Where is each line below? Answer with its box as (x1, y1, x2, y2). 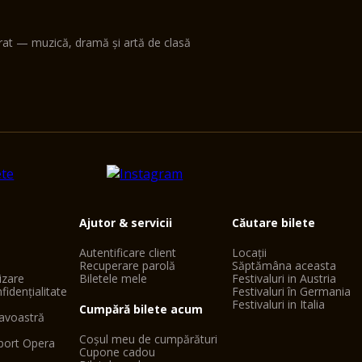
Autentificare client (78, 245, 176, 260)
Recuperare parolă (78, 258, 175, 273)
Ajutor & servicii (78, 215, 172, 230)
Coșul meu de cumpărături (78, 331, 217, 347)
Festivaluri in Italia (232, 297, 326, 312)
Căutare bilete (232, 215, 316, 230)
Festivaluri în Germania (232, 284, 351, 299)
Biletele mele (78, 271, 147, 286)
